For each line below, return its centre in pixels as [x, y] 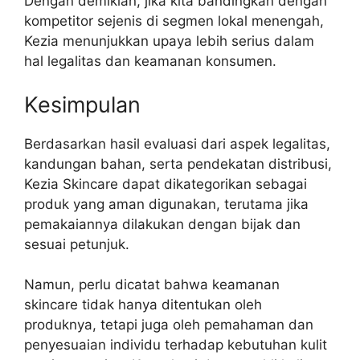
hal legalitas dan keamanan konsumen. [150, 61]
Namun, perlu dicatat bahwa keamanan [152, 285]
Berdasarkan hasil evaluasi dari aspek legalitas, [177, 143]
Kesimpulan [82, 104]
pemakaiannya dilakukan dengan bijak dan [162, 224]
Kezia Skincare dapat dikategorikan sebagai [166, 184]
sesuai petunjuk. [77, 244]
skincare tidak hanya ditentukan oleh [143, 305]
